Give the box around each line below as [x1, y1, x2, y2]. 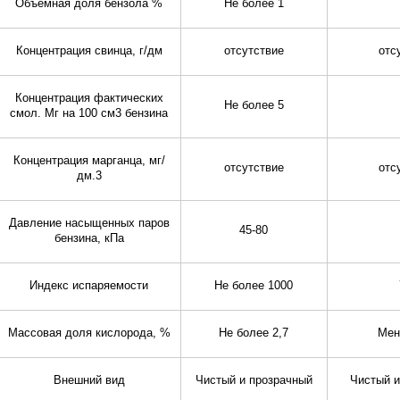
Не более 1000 [214, 279, 293, 293]
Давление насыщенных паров [8, 217, 170, 230]
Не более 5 [223, 99, 284, 112]
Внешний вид [53, 374, 125, 387]
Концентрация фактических [14, 92, 163, 105]
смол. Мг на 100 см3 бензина [10, 107, 168, 121]
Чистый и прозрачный [195, 374, 312, 387]
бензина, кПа [54, 232, 124, 246]
